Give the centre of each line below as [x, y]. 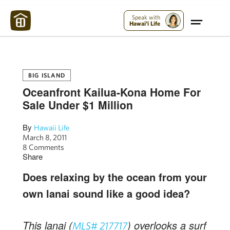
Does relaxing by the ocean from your [115, 177]
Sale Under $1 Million [78, 105]
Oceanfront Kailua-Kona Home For [112, 92]
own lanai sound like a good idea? [106, 193]
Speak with [146, 17]
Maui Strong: [47, 8]
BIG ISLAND [47, 75]
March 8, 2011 [45, 137]
